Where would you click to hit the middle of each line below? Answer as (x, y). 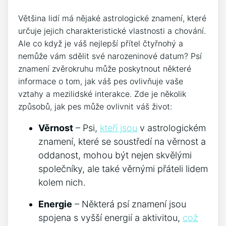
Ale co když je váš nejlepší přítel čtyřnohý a (101, 43)
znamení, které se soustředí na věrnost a (122, 141)
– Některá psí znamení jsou (129, 204)
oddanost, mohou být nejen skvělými (115, 155)
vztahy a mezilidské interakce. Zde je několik (102, 94)
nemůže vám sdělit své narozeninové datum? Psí (110, 56)
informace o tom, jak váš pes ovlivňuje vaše (101, 81)
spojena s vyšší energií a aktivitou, (110, 217)
